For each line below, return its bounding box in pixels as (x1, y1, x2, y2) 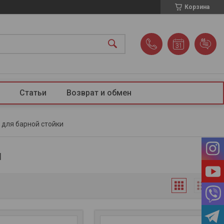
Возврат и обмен (66, 88, 131, 97)
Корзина (184, 3, 209, 10)
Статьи (19, 88, 46, 97)
